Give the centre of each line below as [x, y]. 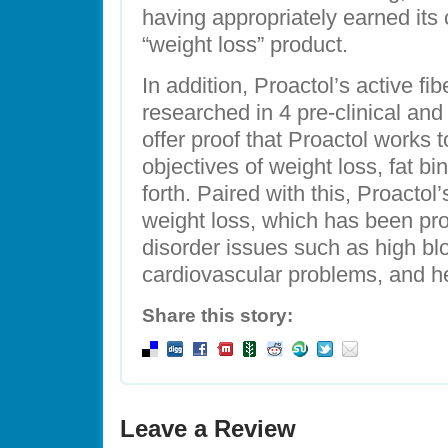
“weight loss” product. [245, 44]
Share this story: [217, 315]
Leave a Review [208, 428]
